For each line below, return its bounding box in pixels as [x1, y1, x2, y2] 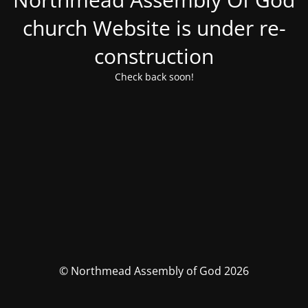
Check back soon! [114, 70, 194, 84]
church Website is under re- [22, 14, 286, 43]
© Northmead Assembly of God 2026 [59, 263, 249, 278]
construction [94, 42, 214, 71]
